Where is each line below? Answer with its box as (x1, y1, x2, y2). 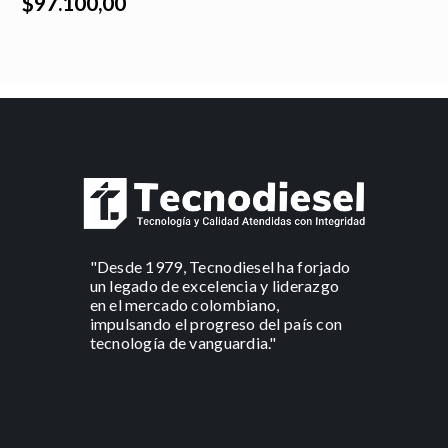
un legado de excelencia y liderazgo (89, 276, 340, 296)
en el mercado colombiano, (89, 295, 280, 315)
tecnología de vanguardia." (89, 333, 277, 353)
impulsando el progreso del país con (89, 314, 343, 334)
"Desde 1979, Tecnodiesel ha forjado (89, 257, 351, 277)
